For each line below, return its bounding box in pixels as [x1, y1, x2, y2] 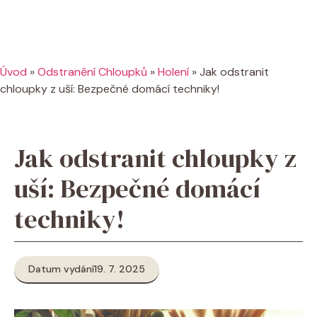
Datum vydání [28, 263, 94, 275]
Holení [158, 64, 189, 79]
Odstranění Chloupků [38, 64, 147, 79]
